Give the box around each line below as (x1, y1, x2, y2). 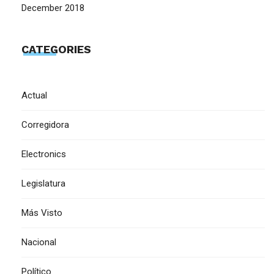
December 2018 (21, 2, 84, 13)
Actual (21, 90, 47, 101)
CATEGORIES (21, 43, 91, 56)
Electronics (21, 149, 66, 160)
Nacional (21, 237, 56, 248)
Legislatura (21, 178, 65, 189)
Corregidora (21, 119, 69, 130)
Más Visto (21, 207, 62, 218)
